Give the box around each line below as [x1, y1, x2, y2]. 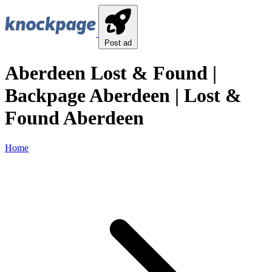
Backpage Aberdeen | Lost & [5, 84, 242, 107]
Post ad [104, 38, 132, 47]
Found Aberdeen [5, 107, 144, 129]
